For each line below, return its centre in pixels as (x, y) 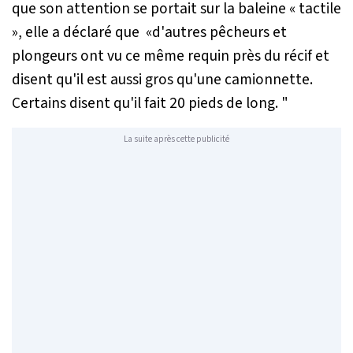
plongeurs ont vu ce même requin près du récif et (171, 56)
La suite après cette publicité (176, 139)
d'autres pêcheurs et (219, 32)
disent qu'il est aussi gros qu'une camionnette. (162, 79)
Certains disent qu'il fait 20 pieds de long (143, 103)
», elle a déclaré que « (82, 32)
